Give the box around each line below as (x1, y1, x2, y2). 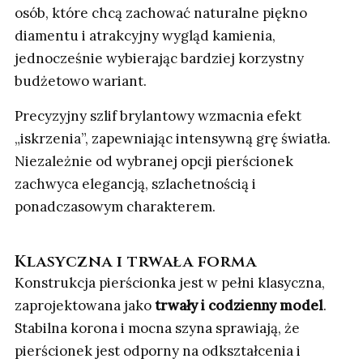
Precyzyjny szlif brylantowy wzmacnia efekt (15, 107, 301, 126)
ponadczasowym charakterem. (15, 198, 216, 216)
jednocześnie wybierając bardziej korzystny (15, 49, 304, 68)
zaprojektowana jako (15, 297, 155, 315)
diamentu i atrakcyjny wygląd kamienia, (15, 27, 275, 45)
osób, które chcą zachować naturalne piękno (15, 4, 307, 23)
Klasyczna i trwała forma (15, 250, 256, 273)
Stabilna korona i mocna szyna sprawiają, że (15, 319, 300, 338)
